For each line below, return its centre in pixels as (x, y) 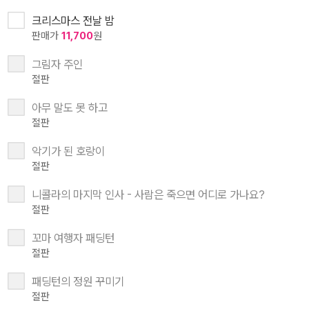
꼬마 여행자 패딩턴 (73, 238)
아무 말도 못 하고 (70, 108)
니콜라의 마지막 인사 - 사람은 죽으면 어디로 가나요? (148, 195)
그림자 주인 (57, 64)
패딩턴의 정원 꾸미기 (78, 282)
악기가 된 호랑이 (68, 151)
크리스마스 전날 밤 (73, 21)
